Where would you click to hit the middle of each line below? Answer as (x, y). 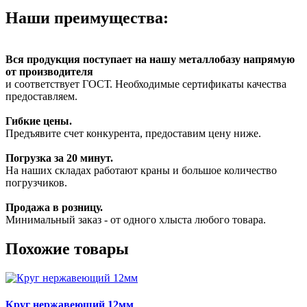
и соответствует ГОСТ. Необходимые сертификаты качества (146, 84)
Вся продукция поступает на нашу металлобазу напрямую (150, 59)
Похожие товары (67, 248)
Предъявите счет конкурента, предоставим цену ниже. (133, 133)
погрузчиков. (36, 183)
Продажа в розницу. (54, 207)
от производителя (49, 72)
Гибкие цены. (39, 121)
